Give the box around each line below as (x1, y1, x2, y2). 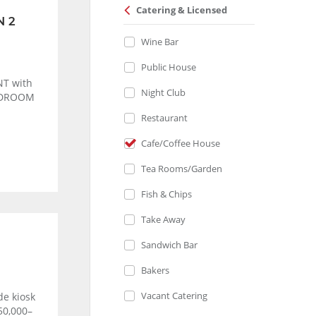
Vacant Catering (140, 288, 207, 302)
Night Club (140, 85, 186, 99)
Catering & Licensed (134, 3, 228, 16)
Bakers (140, 263, 169, 276)
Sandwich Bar (140, 238, 197, 251)
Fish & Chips (140, 187, 192, 200)
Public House (140, 60, 196, 73)
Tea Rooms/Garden (140, 162, 222, 175)
